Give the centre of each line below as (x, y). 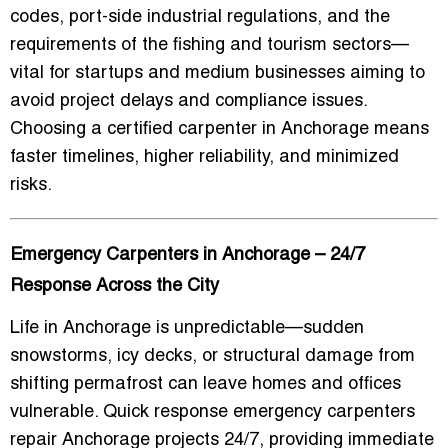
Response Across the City (114, 287)
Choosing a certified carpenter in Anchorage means (219, 130)
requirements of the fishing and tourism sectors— (209, 46)
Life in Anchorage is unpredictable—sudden (187, 329)
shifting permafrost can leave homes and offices (205, 385)
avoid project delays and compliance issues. (188, 102)
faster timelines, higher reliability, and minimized (204, 158)
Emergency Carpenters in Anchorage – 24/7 (187, 256)
